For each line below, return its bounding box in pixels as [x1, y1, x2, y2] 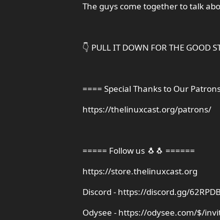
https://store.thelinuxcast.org [82, 165, 197, 177]
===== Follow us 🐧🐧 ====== [82, 145, 195, 156]
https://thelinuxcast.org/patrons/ [82, 104, 211, 115]
